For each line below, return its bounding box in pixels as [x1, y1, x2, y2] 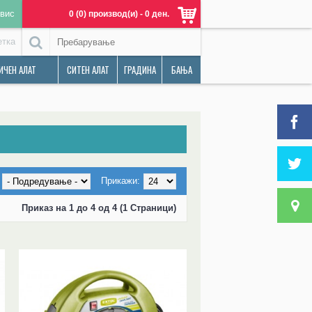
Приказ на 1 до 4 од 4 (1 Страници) [22, 203, 176, 213]
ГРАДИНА [123, 63, 156, 77]
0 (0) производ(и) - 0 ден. [69, 9, 169, 19]
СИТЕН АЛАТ [66, 63, 109, 77]
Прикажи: [101, 175, 140, 186]
